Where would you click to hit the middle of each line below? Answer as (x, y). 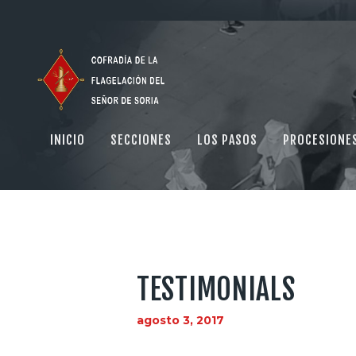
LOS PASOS (227, 139)
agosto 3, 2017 (180, 321)
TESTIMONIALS (216, 289)
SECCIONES (141, 139)
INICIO (67, 139)
